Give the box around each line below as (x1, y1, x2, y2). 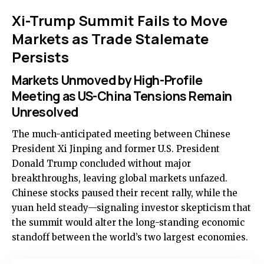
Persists (12, 47, 69, 67)
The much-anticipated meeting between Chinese (12, 128, 230, 140)
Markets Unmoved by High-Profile (12, 72, 203, 89)
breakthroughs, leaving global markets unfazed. (12, 173, 227, 184)
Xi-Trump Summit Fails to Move (12, 11, 227, 30)
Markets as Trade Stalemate (12, 29, 209, 48)
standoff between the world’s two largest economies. (12, 232, 248, 243)
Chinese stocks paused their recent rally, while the (12, 187, 237, 199)
